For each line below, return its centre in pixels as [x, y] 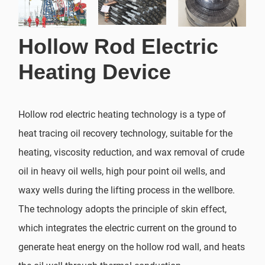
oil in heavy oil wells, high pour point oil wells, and [122, 172]
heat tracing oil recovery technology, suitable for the [126, 134]
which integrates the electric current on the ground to [128, 228]
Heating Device [95, 72]
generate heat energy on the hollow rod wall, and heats [132, 247]
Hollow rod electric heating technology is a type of [122, 115]
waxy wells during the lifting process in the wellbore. [127, 190]
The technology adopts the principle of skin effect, [123, 209]
